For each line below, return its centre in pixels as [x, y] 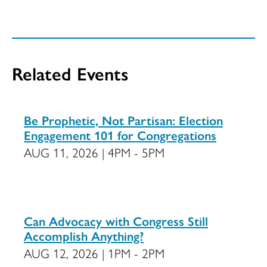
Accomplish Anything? [84, 236]
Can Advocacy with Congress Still [116, 221]
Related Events [70, 73]
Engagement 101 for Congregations [120, 135]
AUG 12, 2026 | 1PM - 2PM [94, 253]
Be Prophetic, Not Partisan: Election [123, 120]
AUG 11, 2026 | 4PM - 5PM [94, 152]
